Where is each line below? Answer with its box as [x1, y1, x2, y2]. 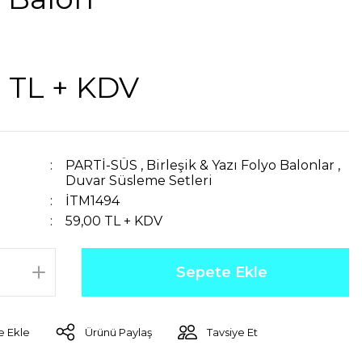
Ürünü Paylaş [85, 326, 152, 339]
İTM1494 [65, 193, 120, 208]
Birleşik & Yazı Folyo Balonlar [146, 158, 335, 173]
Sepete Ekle [176, 263, 267, 281]
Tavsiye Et [207, 326, 258, 339]
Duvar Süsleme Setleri [65, 173, 213, 188]
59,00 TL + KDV [65, 213, 163, 229]
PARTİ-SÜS [65, 158, 138, 173]
